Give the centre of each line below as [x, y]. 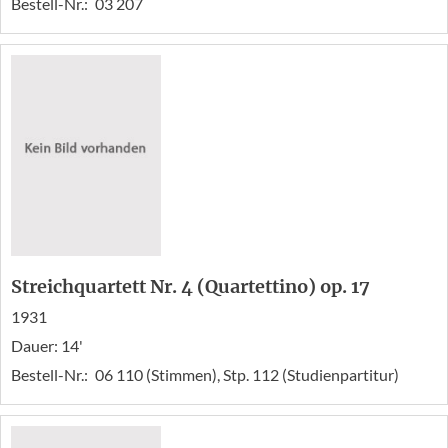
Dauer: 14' [47, 345]
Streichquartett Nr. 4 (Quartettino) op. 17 [190, 286]
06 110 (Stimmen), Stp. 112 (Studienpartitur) [247, 374]
